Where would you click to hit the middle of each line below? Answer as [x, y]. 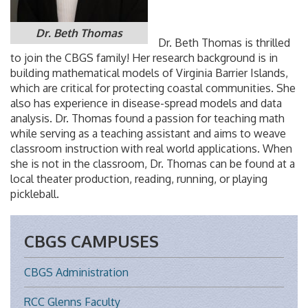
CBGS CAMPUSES [91, 241]
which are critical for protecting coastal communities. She [153, 88]
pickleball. [35, 194]
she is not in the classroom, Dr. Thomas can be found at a [153, 163]
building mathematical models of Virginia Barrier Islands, [149, 73]
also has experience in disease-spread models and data [146, 103]
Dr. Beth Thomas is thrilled [224, 42]
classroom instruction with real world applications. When [151, 148]
